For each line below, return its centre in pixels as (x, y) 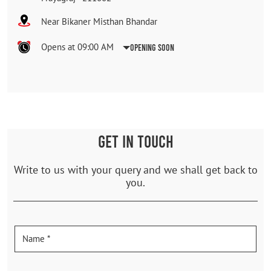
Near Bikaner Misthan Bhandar (99, 21)
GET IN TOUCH (135, 141)
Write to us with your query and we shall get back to (135, 169)
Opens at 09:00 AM (77, 47)
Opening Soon (152, 47)
